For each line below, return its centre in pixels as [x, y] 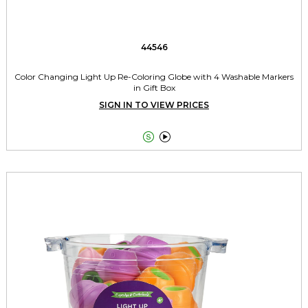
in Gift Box [154, 88]
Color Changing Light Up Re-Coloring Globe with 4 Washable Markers [154, 77]
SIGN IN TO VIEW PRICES [154, 105]
